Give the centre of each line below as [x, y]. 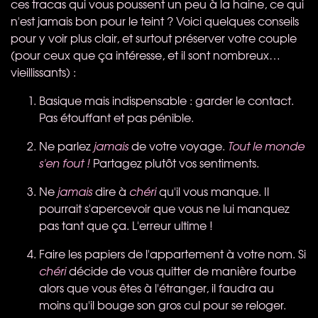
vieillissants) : [43, 71]
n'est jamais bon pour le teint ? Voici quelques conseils [155, 20]
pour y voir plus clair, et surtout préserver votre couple [154, 37]
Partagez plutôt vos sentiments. [175, 162]
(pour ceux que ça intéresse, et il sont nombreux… [146, 54]
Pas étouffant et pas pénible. [116, 117]
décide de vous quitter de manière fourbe [181, 270]
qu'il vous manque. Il [213, 191]
